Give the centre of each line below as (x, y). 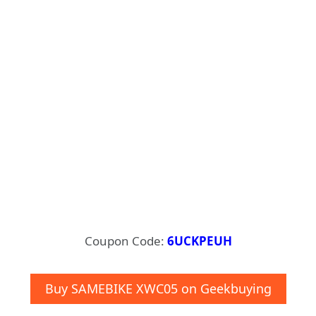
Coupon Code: (126, 241)
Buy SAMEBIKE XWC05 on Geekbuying (158, 289)
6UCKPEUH (199, 241)
